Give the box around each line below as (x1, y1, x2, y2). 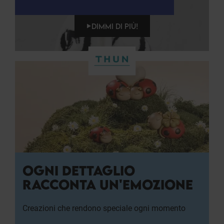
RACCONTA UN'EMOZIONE (22, 176, 193, 193)
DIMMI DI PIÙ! (91, 21, 138, 30)
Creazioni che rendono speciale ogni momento (22, 203, 185, 213)
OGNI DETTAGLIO (22, 162, 135, 179)
